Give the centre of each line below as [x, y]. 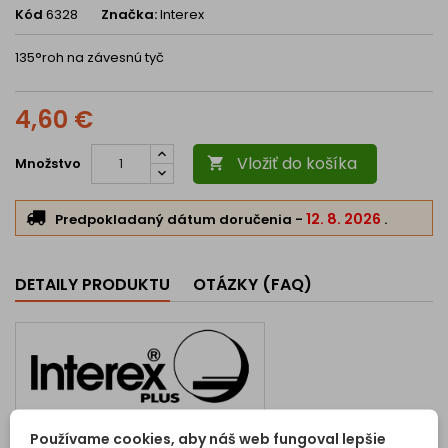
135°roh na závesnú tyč [89, 58]
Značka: [129, 15]
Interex [182, 15]
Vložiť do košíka [297, 164]
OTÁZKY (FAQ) [252, 285]
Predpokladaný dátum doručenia [175, 220]
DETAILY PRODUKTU [92, 285]
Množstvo [48, 164]
